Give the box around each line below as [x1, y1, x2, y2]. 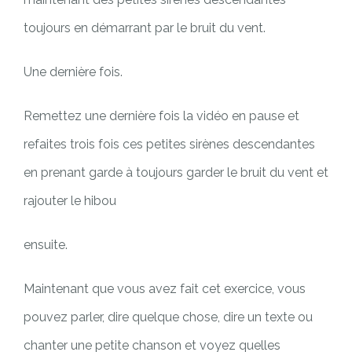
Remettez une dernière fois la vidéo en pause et [24, 108, 299, 123]
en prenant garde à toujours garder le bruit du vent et [24, 164, 328, 180]
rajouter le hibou [24, 192, 116, 208]
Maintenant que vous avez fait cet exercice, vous [24, 280, 306, 296]
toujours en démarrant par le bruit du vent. [24, 20, 266, 35]
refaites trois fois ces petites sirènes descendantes [24, 136, 315, 152]
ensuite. [24, 236, 68, 252]
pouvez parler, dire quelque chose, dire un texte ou [24, 309, 313, 324]
